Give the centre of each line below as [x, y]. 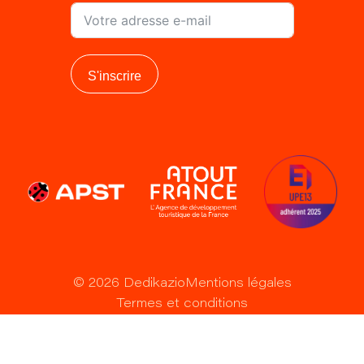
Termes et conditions [182, 303]
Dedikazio [152, 283]
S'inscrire [114, 76]
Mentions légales [238, 283]
